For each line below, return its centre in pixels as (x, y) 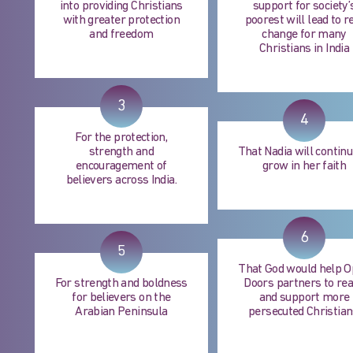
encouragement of (121, 167)
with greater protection (121, 21)
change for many (304, 35)
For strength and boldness (121, 284)
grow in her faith (304, 167)
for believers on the (121, 298)
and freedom (121, 35)
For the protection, (121, 138)
